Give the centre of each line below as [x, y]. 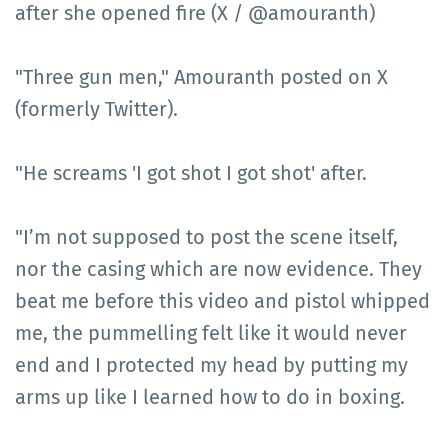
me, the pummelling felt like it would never [211, 332]
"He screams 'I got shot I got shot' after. [191, 172]
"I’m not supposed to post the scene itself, [206, 236]
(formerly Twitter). [96, 108]
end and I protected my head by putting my [211, 364]
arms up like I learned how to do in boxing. [210, 396]
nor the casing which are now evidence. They [218, 268]
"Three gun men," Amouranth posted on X [201, 76]
